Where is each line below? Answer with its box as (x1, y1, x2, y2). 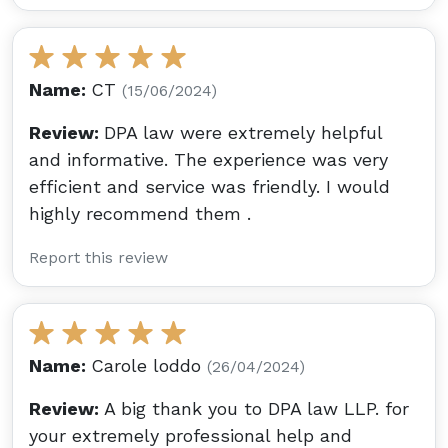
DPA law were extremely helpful (104, 122, 382, 143)
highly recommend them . (29, 203, 251, 224)
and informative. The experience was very (29, 149, 388, 170)
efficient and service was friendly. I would (29, 176, 390, 197)
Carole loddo (91, 355, 207, 376)
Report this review (29, 248, 168, 267)
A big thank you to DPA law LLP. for (104, 398, 409, 419)
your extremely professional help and (29, 425, 352, 446)
